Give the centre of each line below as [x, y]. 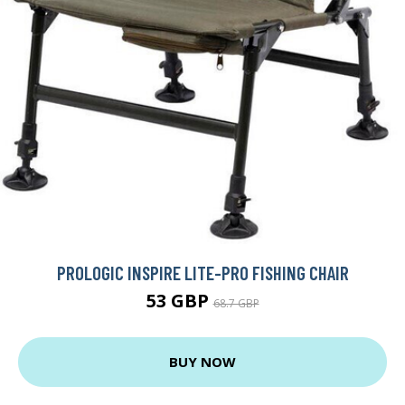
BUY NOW [202, 362]
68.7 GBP [236, 303]
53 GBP [179, 300]
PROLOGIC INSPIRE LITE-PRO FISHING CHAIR [202, 272]
